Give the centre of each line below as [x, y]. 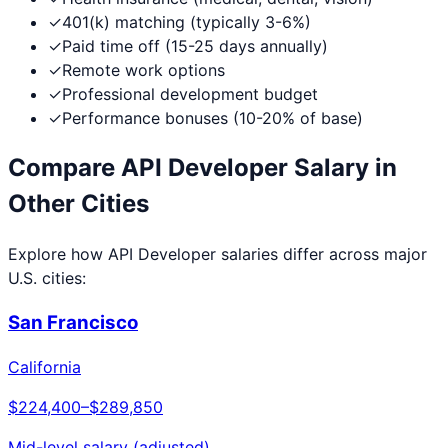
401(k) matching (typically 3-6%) [186, 22]
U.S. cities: [47, 277]
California [44, 367]
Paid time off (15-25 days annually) [195, 46]
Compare [64, 167]
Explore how [58, 253]
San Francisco [73, 322]
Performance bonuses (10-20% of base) [212, 118]
